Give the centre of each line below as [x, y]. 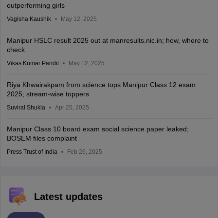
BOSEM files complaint [42, 138]
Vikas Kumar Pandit [33, 64]
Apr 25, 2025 [72, 108]
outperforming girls [36, 6]
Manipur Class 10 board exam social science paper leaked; [98, 129]
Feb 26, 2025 [84, 152]
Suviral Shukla [26, 108]
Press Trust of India [32, 152]
